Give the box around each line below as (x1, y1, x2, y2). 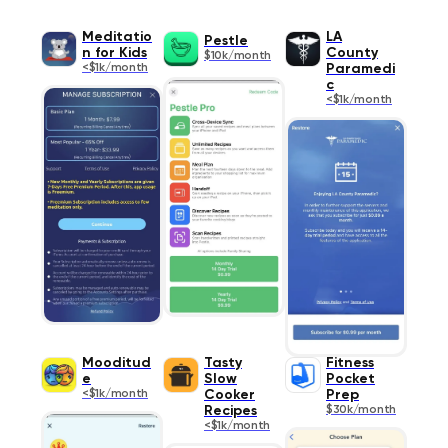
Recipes (204, 404, 257, 419)
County (325, 46, 378, 61)
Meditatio (82, 30, 153, 45)
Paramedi (325, 62, 395, 77)
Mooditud (82, 356, 152, 371)
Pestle (204, 34, 248, 49)
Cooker (204, 388, 255, 403)
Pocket (325, 372, 375, 387)
